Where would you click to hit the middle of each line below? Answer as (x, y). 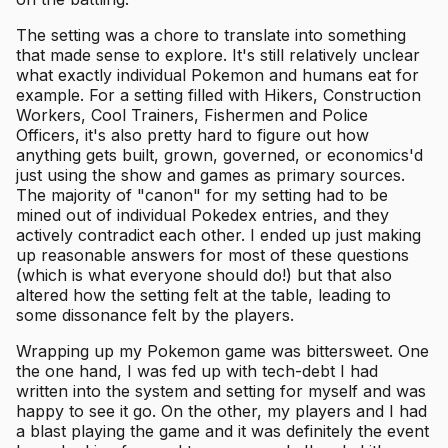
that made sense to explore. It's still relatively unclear (218, 55)
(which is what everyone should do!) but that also (204, 275)
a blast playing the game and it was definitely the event (222, 431)
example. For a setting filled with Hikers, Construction (218, 95)
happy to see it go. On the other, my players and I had (221, 411)
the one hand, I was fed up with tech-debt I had (197, 371)
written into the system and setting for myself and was (221, 391)
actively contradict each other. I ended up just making (218, 235)
